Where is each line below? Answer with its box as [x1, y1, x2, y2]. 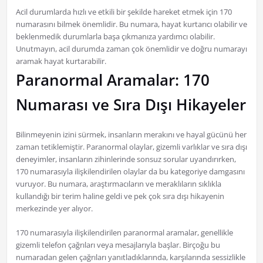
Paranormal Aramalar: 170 [15, 69, 210, 91]
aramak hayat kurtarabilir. [15, 56, 106, 67]
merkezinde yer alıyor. [15, 203, 93, 214]
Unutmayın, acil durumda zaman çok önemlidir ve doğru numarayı [15, 43, 247, 55]
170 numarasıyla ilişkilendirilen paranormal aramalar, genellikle [15, 227, 233, 238]
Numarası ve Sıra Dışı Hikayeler [15, 94, 246, 116]
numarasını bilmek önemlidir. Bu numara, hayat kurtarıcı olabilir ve [15, 19, 247, 30]
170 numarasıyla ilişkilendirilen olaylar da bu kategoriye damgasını [15, 166, 245, 177]
